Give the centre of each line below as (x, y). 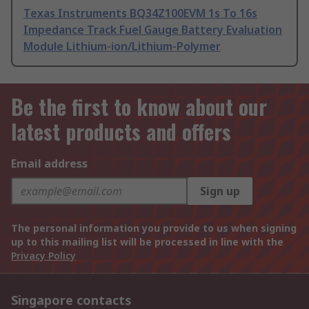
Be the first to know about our (139, 107)
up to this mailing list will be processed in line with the (147, 242)
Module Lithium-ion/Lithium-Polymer (122, 47)
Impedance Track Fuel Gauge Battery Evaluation (153, 30)
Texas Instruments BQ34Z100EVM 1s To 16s (140, 13)
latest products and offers (121, 132)
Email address (49, 164)
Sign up (220, 191)
